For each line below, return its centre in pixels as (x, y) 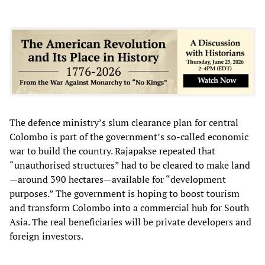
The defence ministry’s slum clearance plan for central (124, 122)
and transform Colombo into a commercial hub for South (129, 207)
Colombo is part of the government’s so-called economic (129, 136)
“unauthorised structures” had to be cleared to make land (130, 165)
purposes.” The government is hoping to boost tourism (125, 193)
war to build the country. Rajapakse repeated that (112, 151)
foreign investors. (46, 236)
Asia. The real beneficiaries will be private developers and (130, 222)
